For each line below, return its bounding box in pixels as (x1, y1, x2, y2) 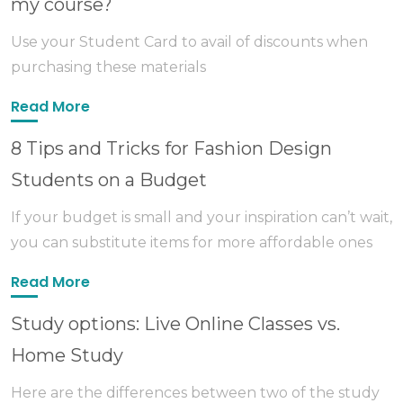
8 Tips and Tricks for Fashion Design (11, 138, 332, 160)
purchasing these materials (11, 58, 206, 76)
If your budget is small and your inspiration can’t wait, (11, 209, 392, 227)
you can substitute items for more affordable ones (11, 234, 372, 252)
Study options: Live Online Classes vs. (11, 313, 340, 336)
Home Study (11, 345, 123, 367)
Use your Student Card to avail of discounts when (11, 33, 368, 51)
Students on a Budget (11, 169, 207, 192)
